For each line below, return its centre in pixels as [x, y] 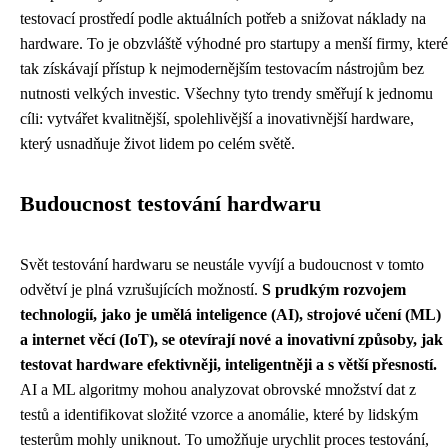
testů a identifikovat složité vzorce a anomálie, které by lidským [219, 415]
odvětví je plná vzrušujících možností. [141, 290]
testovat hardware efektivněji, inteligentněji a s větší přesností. [228, 365]
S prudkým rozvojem [334, 290]
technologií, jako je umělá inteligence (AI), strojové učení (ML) [230, 315]
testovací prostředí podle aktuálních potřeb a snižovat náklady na [223, 19]
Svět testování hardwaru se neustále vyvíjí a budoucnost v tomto [222, 265]
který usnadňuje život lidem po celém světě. [157, 144]
